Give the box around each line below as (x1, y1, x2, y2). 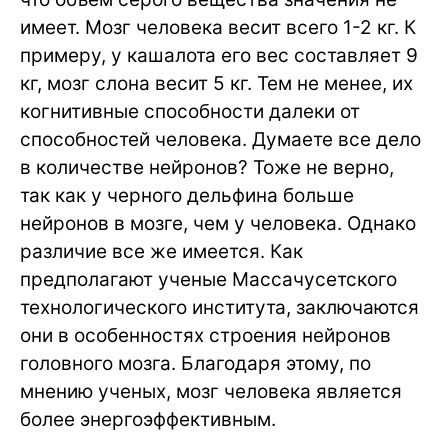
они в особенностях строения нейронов (20, 324, 391, 347)
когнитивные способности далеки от (20, 100, 360, 123)
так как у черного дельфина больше (20, 184, 354, 207)
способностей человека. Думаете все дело (20, 128, 421, 151)
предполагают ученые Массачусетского (20, 268, 397, 291)
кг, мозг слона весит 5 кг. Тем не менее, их (20, 72, 413, 95)
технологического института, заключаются (20, 296, 419, 319)
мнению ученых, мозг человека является (20, 380, 402, 403)
